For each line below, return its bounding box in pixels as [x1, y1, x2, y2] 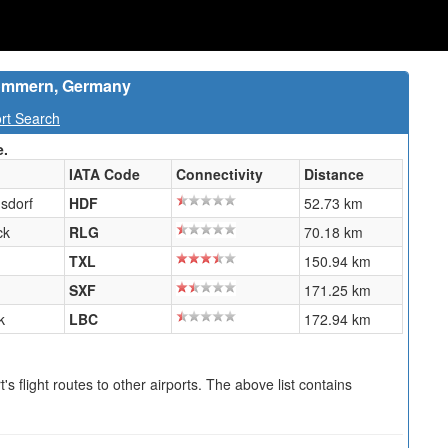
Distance [304, 164, 364, 184]
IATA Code [69, 164, 140, 184]
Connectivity [176, 164, 263, 184]
